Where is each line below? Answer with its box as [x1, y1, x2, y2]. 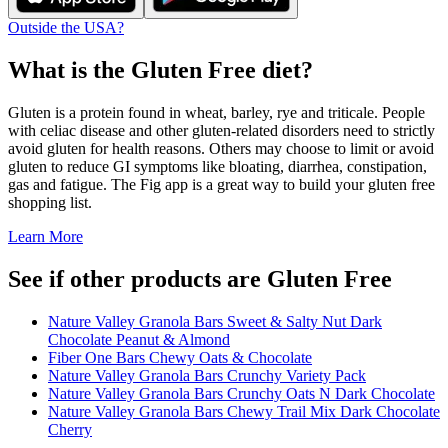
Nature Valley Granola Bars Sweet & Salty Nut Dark [48, 312, 382, 330]
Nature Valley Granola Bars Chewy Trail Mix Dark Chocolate [48, 402, 440, 420]
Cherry [48, 420, 92, 438]
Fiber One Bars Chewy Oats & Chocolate [48, 348, 312, 366]
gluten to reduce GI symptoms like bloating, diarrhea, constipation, [8, 157, 427, 175]
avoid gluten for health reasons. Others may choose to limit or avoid [8, 139, 434, 157]
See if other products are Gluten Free [8, 265, 392, 292]
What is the [8, 56, 131, 83]
